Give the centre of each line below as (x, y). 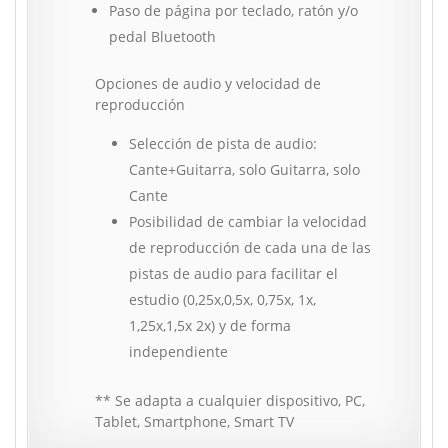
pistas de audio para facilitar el (233, 274)
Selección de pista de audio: (222, 144)
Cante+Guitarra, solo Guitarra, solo (244, 170)
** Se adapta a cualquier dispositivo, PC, (229, 401)
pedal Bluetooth (162, 37)
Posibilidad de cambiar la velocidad (247, 222)
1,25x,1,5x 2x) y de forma (209, 326)
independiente (178, 352)
